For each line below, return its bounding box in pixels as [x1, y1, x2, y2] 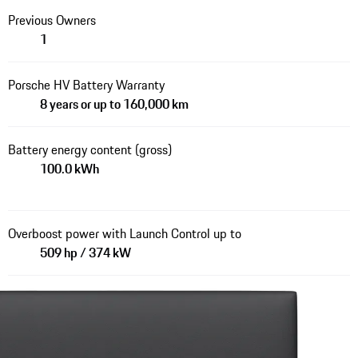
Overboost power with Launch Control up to [7, 224, 241, 244]
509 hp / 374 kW [39, 243, 131, 263]
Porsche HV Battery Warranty [7, 75, 165, 95]
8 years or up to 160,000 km [39, 94, 189, 114]
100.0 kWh [39, 159, 99, 179]
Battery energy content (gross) [7, 140, 172, 160]
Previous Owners [7, 10, 96, 30]
